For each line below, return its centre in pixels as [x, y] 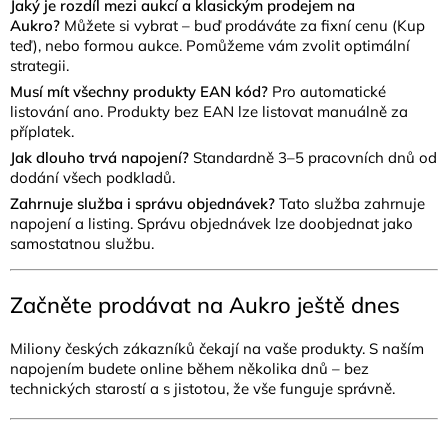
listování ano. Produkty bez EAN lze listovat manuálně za [209, 111]
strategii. [39, 65]
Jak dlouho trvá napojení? [99, 157]
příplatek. [42, 131]
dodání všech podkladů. [92, 177]
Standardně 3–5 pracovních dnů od [315, 157]
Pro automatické [329, 91]
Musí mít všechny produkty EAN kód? [139, 91]
